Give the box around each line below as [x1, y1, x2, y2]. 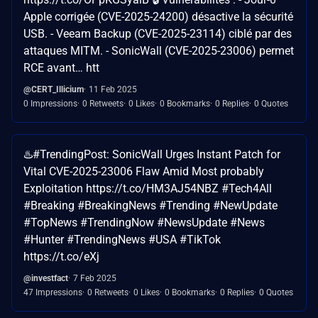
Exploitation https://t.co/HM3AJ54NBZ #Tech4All [23, 181, 272, 195]
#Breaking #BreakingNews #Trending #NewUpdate [23, 198, 278, 212]
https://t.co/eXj [23, 249, 99, 263]
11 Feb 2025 [89, 84, 137, 94]
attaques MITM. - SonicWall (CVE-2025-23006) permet [23, 43, 294, 57]
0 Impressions [23, 98, 77, 109]
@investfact [23, 273, 68, 283]
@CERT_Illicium [23, 84, 84, 94]
